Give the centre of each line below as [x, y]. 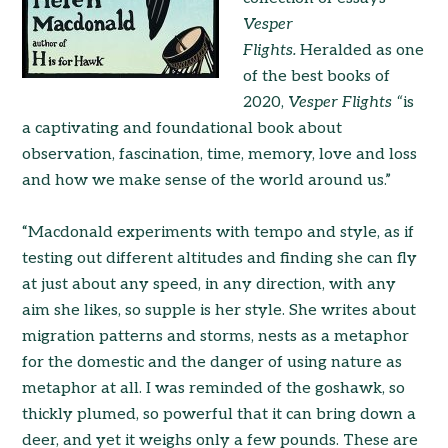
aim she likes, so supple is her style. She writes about [219, 310]
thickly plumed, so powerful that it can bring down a [219, 414]
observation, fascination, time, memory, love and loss [220, 154]
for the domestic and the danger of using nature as [212, 362]
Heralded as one [362, 50]
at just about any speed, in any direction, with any [209, 284]
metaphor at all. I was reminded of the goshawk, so [214, 388]
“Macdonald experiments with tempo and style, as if [218, 232]
